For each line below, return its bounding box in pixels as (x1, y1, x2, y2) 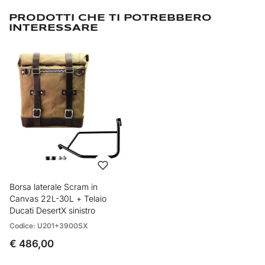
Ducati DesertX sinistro (9, 205, 95, 216)
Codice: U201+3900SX (9, 221, 88, 231)
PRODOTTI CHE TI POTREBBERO (9, 14, 212, 22)
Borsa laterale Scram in (9, 182, 98, 192)
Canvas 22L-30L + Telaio (9, 193, 106, 204)
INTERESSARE (9, 24, 98, 33)
